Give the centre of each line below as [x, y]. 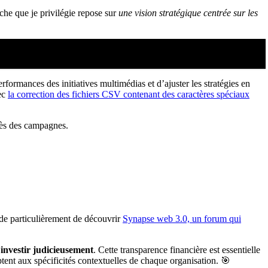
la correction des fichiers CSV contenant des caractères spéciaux [129, 95]
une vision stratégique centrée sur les [188, 13]
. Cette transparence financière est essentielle [177, 250]
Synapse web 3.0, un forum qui [182, 219]
